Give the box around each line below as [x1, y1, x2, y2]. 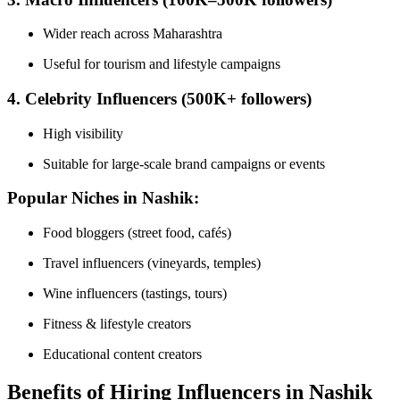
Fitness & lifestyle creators [43, 316, 191, 332]
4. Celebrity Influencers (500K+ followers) [7, 88, 312, 108]
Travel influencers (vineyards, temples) [43, 255, 261, 271]
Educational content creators [43, 346, 202, 362]
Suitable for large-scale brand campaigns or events [43, 155, 325, 171]
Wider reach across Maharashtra [43, 26, 222, 42]
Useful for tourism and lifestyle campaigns [43, 56, 280, 72]
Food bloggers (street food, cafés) [43, 225, 231, 241]
